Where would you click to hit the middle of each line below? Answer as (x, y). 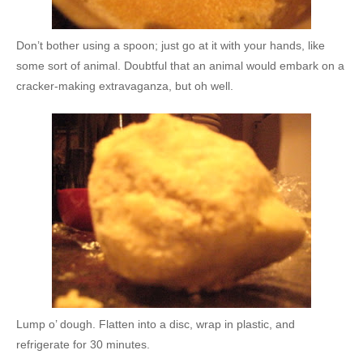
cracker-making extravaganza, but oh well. (125, 85)
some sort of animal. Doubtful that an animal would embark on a (180, 65)
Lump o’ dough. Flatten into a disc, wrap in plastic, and (156, 324)
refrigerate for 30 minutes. (83, 344)
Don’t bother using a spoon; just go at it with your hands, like (171, 45)
